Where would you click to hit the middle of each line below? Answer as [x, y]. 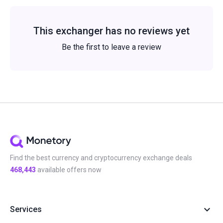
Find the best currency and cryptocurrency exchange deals [101, 158]
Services [26, 209]
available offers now [69, 170]
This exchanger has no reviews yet [111, 31]
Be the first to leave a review [111, 47]
